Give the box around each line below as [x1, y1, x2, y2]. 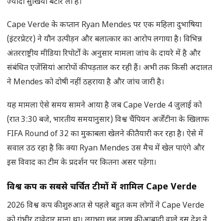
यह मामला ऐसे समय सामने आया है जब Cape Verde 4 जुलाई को [7, 101, 202, 111]
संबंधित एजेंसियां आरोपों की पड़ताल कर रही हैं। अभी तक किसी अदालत [7, 63, 212, 74]
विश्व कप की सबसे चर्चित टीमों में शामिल [7, 182, 146, 193]
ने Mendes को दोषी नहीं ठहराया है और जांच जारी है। [7, 77, 164, 88]
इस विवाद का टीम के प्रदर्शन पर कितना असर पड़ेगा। [7, 158, 156, 169]
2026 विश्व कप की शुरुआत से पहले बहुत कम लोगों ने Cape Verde [7, 201, 204, 212]
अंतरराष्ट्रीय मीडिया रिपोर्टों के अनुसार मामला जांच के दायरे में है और [7, 49, 201, 60]
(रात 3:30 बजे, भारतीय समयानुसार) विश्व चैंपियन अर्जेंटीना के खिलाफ [7, 115, 209, 126]
